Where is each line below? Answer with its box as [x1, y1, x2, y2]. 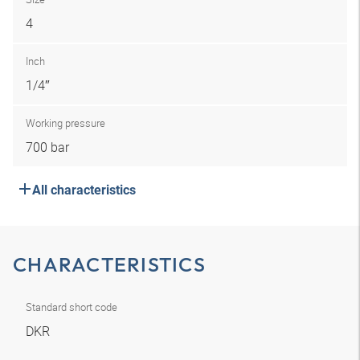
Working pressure [26, 116, 105, 130]
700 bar [26, 138, 69, 156]
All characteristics [32, 182, 136, 198]
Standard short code [26, 300, 117, 314]
